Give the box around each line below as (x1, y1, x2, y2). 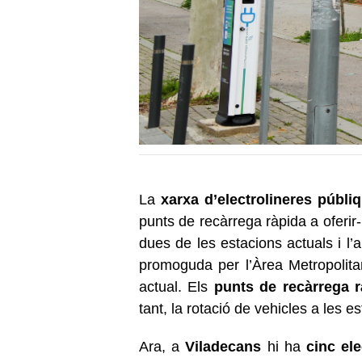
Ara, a (139, 338, 186, 355)
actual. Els (139, 278, 214, 295)
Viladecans (185, 338, 262, 355)
